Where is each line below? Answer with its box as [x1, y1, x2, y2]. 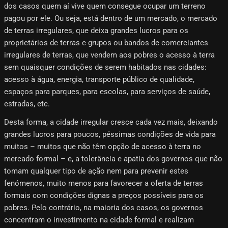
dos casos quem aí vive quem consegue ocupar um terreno [4, 2, 206, 11]
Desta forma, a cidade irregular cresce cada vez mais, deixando [4, 118, 218, 127]
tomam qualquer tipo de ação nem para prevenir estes [4, 166, 188, 176]
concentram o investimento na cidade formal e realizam [4, 215, 194, 225]
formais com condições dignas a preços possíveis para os [4, 191, 204, 201]
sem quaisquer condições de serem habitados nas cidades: [4, 63, 207, 72]
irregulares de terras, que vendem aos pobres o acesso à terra [4, 50, 215, 60]
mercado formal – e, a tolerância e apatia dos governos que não [4, 154, 222, 164]
